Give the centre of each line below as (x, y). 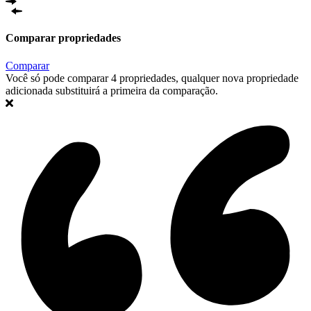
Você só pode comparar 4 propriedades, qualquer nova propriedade (152, 78)
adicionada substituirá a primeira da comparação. (112, 90)
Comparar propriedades (63, 38)
